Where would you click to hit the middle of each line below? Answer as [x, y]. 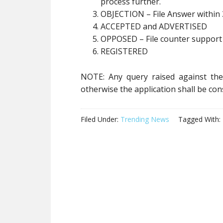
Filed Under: [101, 119]
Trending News [145, 119]
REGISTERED [124, 51]
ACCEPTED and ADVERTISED [154, 26]
